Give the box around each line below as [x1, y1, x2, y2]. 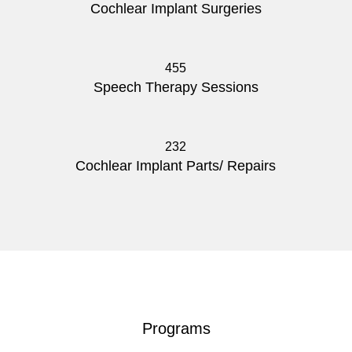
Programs [141, 320, 211, 338]
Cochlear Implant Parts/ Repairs [75, 158, 277, 174]
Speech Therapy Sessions [93, 79, 258, 96]
